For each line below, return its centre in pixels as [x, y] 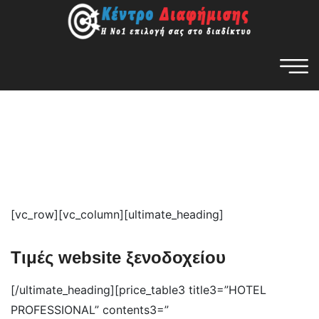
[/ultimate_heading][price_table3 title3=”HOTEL [138, 290]
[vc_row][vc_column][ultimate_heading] [117, 214]
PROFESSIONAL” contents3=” [90, 310]
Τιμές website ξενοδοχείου [118, 257]
